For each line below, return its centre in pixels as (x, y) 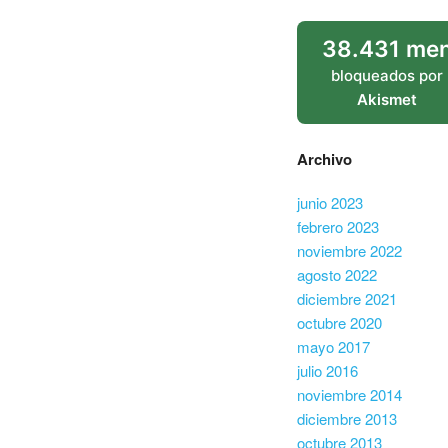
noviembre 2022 (349, 250)
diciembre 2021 (347, 298)
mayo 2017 (333, 346)
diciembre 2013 (347, 418)
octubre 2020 (339, 322)
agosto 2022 (337, 274)
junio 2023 (330, 202)
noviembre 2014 (349, 394)
